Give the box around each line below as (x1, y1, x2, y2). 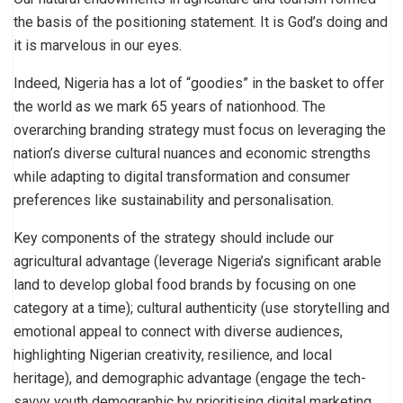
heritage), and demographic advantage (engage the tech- (13, 369, 366, 387)
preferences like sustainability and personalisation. (13, 191, 334, 209)
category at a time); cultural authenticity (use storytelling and (13, 299, 390, 317)
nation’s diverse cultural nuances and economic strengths (13, 144, 371, 162)
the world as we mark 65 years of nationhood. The (13, 97, 326, 115)
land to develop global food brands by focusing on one (13, 275, 356, 293)
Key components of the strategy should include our (13, 228, 334, 246)
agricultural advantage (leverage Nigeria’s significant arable (13, 252, 381, 270)
